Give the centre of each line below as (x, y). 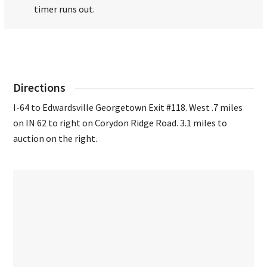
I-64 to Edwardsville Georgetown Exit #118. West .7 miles (128, 108)
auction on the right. (55, 139)
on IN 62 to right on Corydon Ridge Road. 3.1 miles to (120, 123)
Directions (40, 88)
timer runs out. (65, 9)
